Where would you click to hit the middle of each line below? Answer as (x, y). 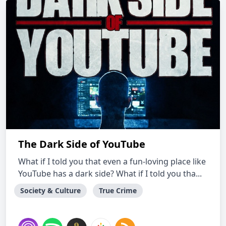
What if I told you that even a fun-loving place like (112, 161)
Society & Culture (50, 190)
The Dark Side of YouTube (82, 144)
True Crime (118, 190)
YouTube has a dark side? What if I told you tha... (110, 174)
